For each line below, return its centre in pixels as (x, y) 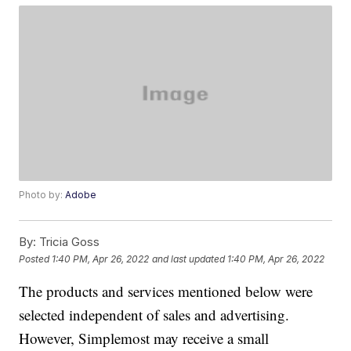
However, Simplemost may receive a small (144, 338)
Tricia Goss (68, 242)
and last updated (189, 259)
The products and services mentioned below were (166, 291)
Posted (36, 259)
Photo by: (42, 195)
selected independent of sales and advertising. (154, 315)
